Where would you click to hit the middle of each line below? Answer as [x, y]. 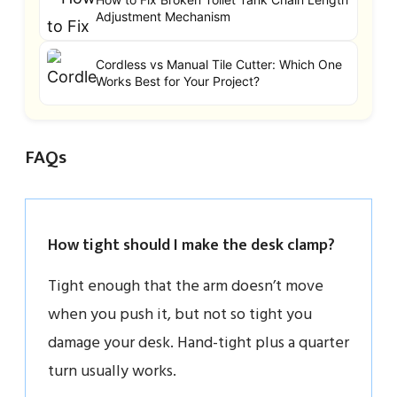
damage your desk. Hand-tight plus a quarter [198, 343]
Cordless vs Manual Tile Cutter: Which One [219, 65]
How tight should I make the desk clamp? [191, 245]
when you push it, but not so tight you [180, 315]
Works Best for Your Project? [178, 82]
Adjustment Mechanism [163, 17]
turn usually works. [112, 371]
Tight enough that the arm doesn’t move [186, 286]
